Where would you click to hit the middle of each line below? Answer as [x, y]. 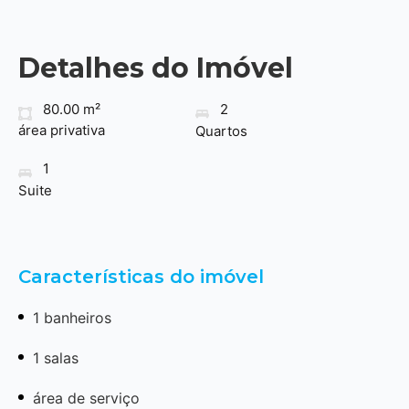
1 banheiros [72, 317]
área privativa [62, 130]
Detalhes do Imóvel [156, 68]
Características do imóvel [141, 276]
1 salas [56, 357]
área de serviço [86, 398]
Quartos [221, 131]
